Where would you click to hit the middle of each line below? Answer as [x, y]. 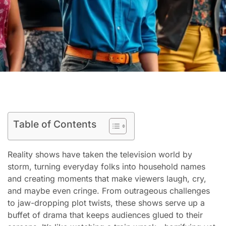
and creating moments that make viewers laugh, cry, [107, 178]
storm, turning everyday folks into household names [106, 166]
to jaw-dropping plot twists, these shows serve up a [106, 203]
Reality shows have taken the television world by [100, 154]
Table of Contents [55, 124]
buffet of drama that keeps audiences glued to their [105, 215]
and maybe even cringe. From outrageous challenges [109, 190]
